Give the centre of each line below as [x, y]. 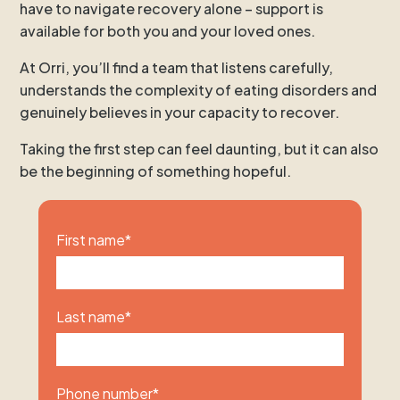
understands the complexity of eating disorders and [199, 89]
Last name [90, 316]
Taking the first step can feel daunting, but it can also [200, 148]
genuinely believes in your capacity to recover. [180, 112]
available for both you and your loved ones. [168, 30]
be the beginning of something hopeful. [156, 171]
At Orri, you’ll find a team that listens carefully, [177, 67]
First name [90, 239]
